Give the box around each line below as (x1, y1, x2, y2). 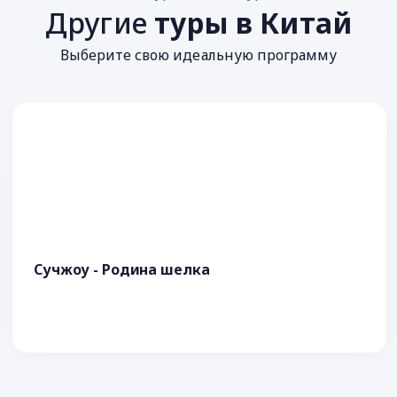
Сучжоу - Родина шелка (34, 260, 210, 279)
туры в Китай (153, 4, 352, 42)
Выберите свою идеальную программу (59, 45, 338, 65)
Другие (45, 4, 154, 42)
